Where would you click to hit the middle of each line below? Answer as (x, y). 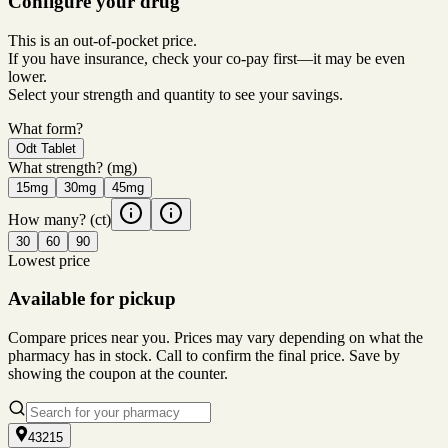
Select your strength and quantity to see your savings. (175, 94)
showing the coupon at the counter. (118, 374)
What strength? (55, 167)
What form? (45, 128)
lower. (27, 76)
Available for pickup (92, 299)
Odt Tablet (46, 148)
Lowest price (49, 260)
